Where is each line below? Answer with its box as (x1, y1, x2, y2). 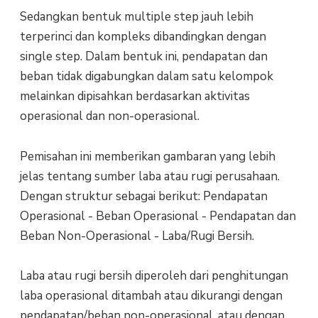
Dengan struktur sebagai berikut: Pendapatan (19, 187, 268, 204)
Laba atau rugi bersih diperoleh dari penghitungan (19, 267, 288, 284)
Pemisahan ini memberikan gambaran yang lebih (19, 148, 275, 165)
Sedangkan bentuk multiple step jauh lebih (19, 9, 253, 26)
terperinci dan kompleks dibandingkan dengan (19, 28, 266, 45)
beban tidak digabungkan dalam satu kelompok (19, 68, 273, 85)
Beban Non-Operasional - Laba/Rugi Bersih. (19, 227, 254, 244)
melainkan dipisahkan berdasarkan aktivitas (19, 88, 250, 105)
